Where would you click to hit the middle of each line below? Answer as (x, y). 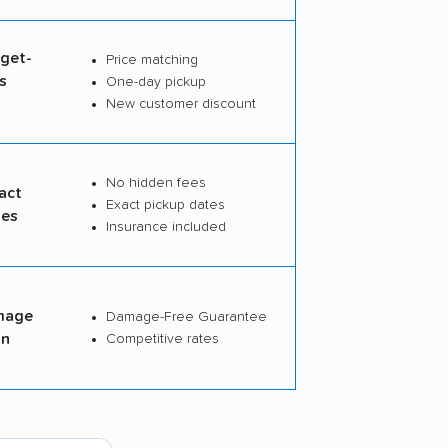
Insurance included (165, 226)
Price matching (151, 59)
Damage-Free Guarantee (186, 316)
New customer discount (180, 103)
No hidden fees (155, 182)
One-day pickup (155, 81)
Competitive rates (162, 338)
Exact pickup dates (165, 204)
